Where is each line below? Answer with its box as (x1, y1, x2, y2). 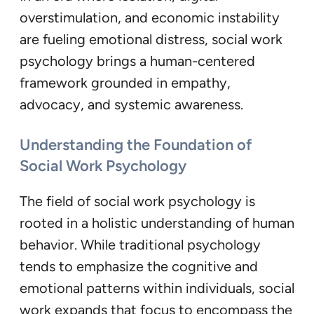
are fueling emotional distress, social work (20, 31, 282, 48)
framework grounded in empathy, (20, 74, 231, 92)
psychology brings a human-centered (20, 53, 255, 70)
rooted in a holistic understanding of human (20, 214, 294, 231)
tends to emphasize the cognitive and (20, 257, 258, 275)
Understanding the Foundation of (20, 135, 252, 154)
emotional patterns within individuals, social (20, 279, 294, 296)
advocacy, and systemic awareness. (20, 96, 243, 114)
